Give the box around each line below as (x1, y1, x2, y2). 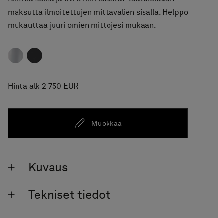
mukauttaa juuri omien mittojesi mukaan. (8, 20, 156, 30)
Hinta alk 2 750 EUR (8, 81, 79, 91)
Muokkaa (91, 119, 123, 127)
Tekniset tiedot (28, 187, 110, 202)
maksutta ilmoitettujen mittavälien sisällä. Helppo (8, 7, 188, 17)
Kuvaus (28, 160, 68, 175)
